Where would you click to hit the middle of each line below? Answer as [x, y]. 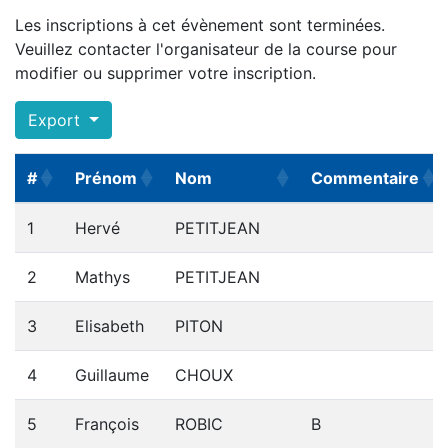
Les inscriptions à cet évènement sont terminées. [200, 25]
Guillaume [112, 375]
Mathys [102, 277]
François [107, 424]
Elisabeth [109, 326]
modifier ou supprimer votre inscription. [165, 73]
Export [56, 120]
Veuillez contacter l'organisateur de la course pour [206, 49]
